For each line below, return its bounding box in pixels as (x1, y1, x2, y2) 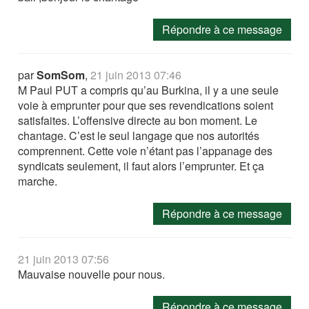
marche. (18, 172, 58, 189)
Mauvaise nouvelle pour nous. (18, 266, 166, 282)
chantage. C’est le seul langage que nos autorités (18, 127, 260, 143)
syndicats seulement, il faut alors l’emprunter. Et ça (18, 157, 265, 174)
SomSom (37, 66, 86, 83)
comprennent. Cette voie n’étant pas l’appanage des (18, 142, 273, 159)
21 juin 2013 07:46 (90, 66, 182, 83)
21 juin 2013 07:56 (18, 250, 110, 267)
